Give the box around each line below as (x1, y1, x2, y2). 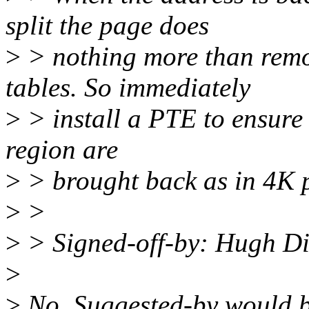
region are (6, 134, 118, 165)
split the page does (6, 10, 209, 41)
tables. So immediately (6, 72, 250, 103)
